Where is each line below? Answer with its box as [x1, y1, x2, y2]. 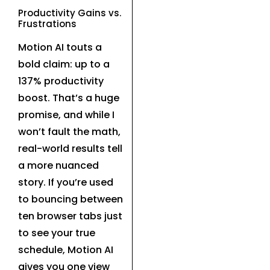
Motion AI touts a [18, 40, 102, 55]
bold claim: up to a [18, 57, 110, 72]
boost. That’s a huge [18, 91, 119, 105]
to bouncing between [18, 192, 123, 207]
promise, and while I [18, 108, 115, 122]
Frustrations [18, 17, 77, 31]
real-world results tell [18, 142, 122, 156]
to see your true [18, 226, 95, 240]
